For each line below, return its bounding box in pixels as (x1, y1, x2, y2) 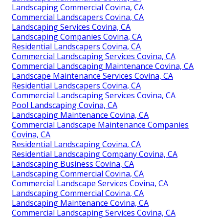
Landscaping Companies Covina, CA (12, 31, 142, 42)
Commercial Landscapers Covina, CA (12, 11, 144, 22)
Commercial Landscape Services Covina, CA (12, 177, 168, 189)
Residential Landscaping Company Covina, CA (12, 148, 177, 159)
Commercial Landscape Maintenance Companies (12, 119, 189, 130)
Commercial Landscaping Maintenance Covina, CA (12, 60, 194, 71)
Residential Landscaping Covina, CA (12, 138, 141, 150)
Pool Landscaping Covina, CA (12, 99, 117, 110)
